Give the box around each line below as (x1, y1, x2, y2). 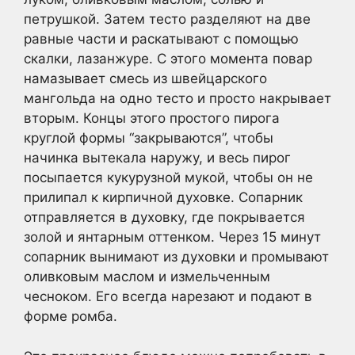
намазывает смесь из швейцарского (24, 71, 267, 86)
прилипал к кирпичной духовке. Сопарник (24, 189, 303, 205)
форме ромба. (24, 308, 117, 324)
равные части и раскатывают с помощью (24, 31, 299, 47)
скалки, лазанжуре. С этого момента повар (24, 51, 312, 67)
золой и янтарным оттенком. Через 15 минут (24, 229, 321, 245)
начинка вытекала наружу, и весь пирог (24, 150, 291, 166)
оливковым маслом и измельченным (24, 269, 270, 284)
